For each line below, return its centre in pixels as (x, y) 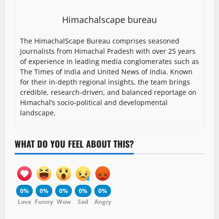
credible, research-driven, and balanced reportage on (108, 92)
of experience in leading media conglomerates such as (109, 62)
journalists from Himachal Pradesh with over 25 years (108, 51)
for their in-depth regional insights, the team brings (105, 82)
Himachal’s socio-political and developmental (94, 103)
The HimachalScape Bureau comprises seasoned (100, 41)
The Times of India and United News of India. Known (106, 72)
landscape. (38, 113)
